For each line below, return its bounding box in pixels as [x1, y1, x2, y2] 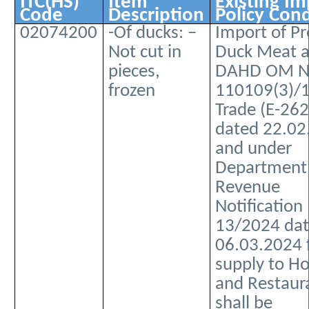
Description [108, 6, 205, 26]
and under [215, 140, 292, 159]
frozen [108, 82, 156, 101]
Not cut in [108, 43, 182, 63]
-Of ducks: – [108, 24, 197, 43]
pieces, [108, 63, 161, 82]
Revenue [215, 179, 281, 198]
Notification [215, 198, 303, 217]
